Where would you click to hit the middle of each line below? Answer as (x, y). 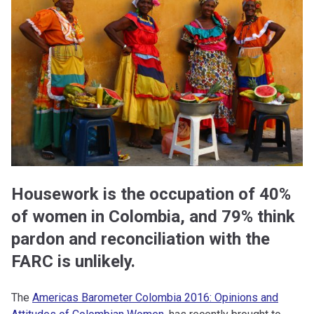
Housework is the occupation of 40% (151, 194)
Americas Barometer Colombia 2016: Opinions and (155, 298)
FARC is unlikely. (73, 262)
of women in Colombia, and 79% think (153, 217)
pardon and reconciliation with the (141, 239)
